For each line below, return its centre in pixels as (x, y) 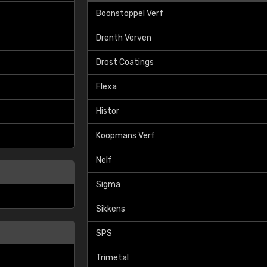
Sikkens (111, 209)
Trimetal (112, 258)
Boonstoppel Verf (130, 13)
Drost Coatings (125, 62)
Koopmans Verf (125, 136)
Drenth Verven (124, 38)
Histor (108, 111)
